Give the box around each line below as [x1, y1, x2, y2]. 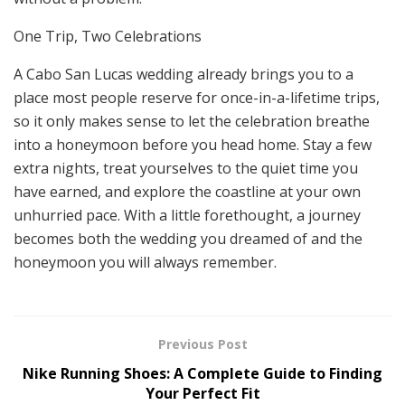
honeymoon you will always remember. [14, 252, 277, 273]
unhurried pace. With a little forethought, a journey [14, 205, 361, 226]
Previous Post [157, 335, 248, 353]
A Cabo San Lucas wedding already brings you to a [14, 64, 353, 85]
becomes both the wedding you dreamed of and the [14, 229, 363, 250]
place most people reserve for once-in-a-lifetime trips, [14, 88, 380, 108]
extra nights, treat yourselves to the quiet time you [14, 158, 358, 179]
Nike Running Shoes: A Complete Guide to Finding [23, 363, 382, 384]
